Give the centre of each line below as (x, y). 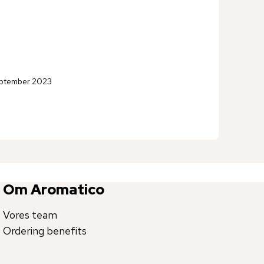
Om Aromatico (54, 190)
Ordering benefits (45, 231)
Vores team (30, 215)
